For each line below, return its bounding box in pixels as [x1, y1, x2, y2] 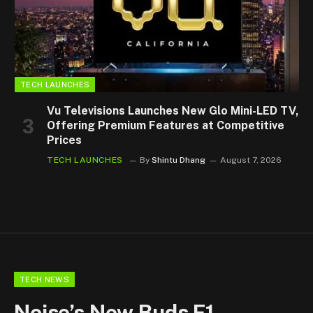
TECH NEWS [20, 275, 69, 284]
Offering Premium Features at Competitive [47, 119, 284, 133]
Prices [47, 133, 82, 147]
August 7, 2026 [219, 155, 282, 166]
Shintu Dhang [151, 155, 205, 166]
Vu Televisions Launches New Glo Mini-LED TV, [47, 104, 299, 118]
